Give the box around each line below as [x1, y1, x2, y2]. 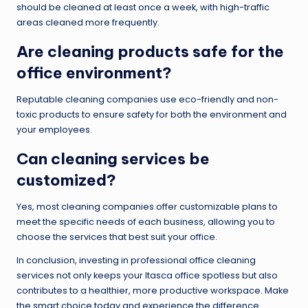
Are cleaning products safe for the [16, 42, 284, 62]
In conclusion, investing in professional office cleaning [16, 254, 256, 267]
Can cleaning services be [16, 149, 210, 169]
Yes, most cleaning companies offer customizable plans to [16, 201, 278, 213]
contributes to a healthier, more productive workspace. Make [16, 285, 289, 297]
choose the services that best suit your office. [16, 231, 217, 243]
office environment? [16, 63, 172, 83]
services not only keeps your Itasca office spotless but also [16, 269, 278, 282]
